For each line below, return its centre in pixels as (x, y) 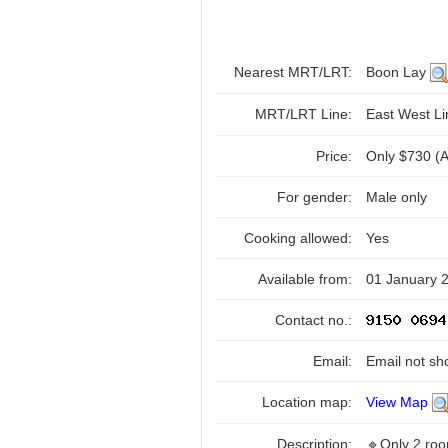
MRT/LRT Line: (305, 114)
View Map (397, 402)
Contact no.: (315, 320)
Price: (336, 156)
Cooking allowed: (300, 238)
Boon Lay (398, 72)
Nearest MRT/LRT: (295, 72)
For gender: (316, 197)
